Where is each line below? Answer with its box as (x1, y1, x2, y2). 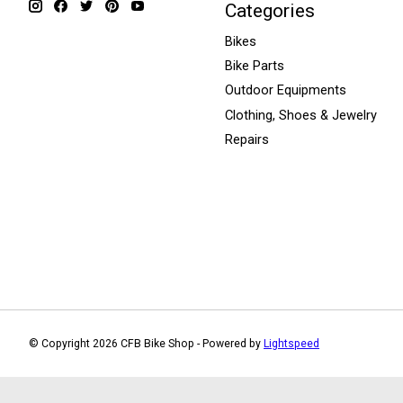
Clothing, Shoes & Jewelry (224, 106, 377, 123)
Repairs (224, 130, 269, 148)
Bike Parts (224, 58, 284, 75)
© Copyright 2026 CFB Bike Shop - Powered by (29, 336, 264, 350)
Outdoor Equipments (224, 82, 346, 99)
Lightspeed (264, 336, 319, 350)
